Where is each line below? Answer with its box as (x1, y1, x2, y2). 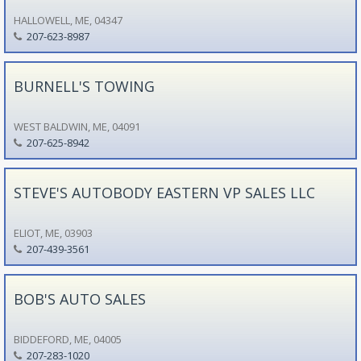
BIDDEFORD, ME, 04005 (13, 331, 122, 346)
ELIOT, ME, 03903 (13, 225, 93, 240)
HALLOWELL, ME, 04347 (13, 12, 122, 27)
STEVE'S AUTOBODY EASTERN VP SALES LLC (13, 182, 315, 202)
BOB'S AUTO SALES (13, 288, 146, 309)
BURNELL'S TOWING (13, 76, 155, 96)
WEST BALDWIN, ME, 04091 (13, 118, 140, 134)
